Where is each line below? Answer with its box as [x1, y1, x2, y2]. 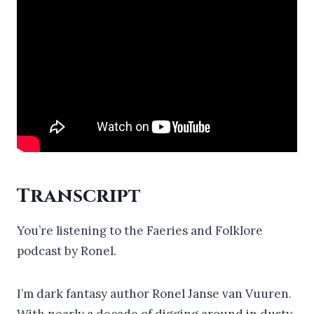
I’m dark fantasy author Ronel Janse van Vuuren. [17, 285, 292, 301]
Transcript [17, 182, 141, 209]
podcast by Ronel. [17, 243, 116, 259]
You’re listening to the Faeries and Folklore [17, 222, 263, 238]
